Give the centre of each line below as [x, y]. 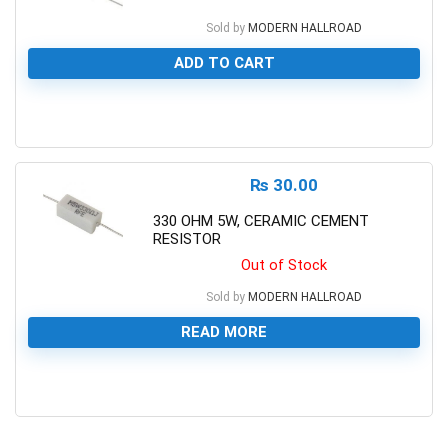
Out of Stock [284, 265]
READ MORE [224, 332]
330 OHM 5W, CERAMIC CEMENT [261, 221]
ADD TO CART [224, 63]
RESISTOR [187, 239]
